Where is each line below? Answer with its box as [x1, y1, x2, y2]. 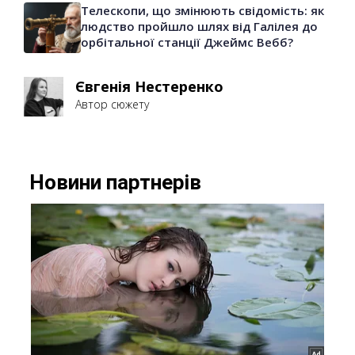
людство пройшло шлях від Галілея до [81, 18, 318, 35]
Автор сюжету [75, 97, 149, 113]
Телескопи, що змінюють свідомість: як [81, 2, 324, 19]
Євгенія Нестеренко [75, 77, 223, 97]
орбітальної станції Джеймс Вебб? [81, 34, 293, 51]
